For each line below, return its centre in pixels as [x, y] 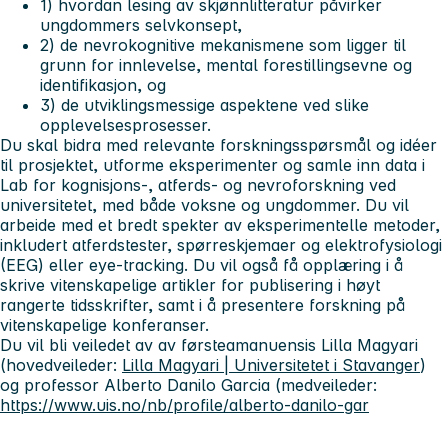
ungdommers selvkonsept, [143, 25]
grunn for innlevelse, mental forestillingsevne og [226, 65]
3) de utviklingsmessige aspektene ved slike [204, 105]
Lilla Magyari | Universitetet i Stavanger [271, 365]
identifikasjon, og [105, 85]
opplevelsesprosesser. [125, 125]
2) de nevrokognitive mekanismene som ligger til [223, 45]
